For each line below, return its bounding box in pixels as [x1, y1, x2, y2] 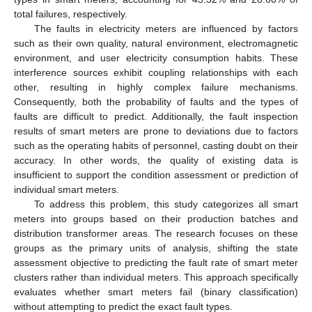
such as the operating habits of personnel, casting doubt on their [14, 140, 298, 152]
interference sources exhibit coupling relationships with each [14, 67, 298, 79]
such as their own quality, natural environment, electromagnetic [14, 38, 298, 49]
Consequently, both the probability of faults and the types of [14, 96, 298, 108]
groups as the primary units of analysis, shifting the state [14, 242, 298, 254]
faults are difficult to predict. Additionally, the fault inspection [14, 111, 298, 123]
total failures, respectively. [14, 8, 127, 20]
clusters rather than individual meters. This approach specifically [14, 272, 298, 283]
